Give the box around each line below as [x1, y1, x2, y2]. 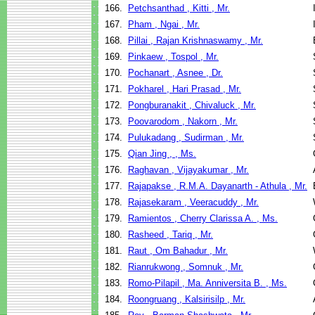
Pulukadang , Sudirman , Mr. [128, 132, 244, 143]
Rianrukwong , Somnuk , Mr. [128, 262, 243, 272]
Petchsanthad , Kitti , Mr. [128, 3, 230, 13]
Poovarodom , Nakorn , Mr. [128, 116, 238, 127]
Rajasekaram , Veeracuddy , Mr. [128, 197, 259, 207]
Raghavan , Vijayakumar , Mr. [128, 165, 249, 175]
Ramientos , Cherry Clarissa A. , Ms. [128, 213, 278, 224]
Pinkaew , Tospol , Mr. [128, 51, 219, 62]
